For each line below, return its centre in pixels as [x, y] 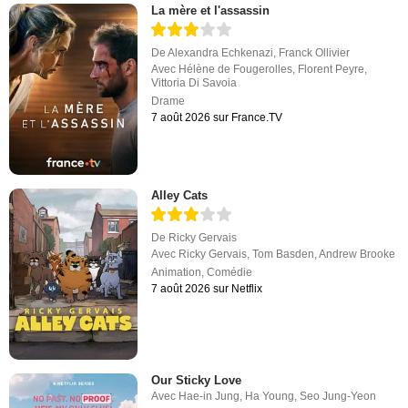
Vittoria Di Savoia [194, 82]
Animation [177, 272]
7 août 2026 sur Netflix [207, 288]
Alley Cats [180, 195]
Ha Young [270, 397]
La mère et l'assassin [211, 10]
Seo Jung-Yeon [338, 397]
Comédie [230, 272]
